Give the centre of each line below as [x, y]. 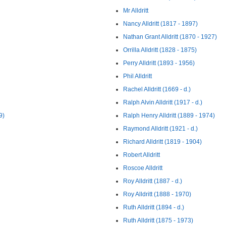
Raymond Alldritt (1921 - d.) [160, 129]
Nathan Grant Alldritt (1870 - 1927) [170, 37]
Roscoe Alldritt [143, 168]
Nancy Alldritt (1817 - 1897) [160, 24]
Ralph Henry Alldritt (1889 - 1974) [169, 116]
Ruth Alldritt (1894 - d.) [154, 207]
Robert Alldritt [142, 155]
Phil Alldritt [137, 76]
